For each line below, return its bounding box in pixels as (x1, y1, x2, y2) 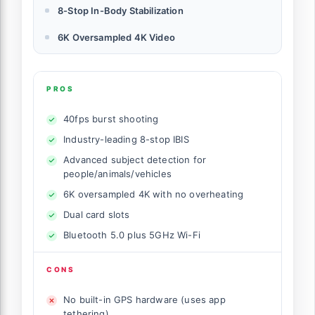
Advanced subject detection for (63, 154, 207, 166)
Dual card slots (63, 209, 130, 221)
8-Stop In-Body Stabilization (58, 5, 184, 17)
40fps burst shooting (63, 113, 159, 125)
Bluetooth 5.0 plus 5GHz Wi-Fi (63, 229, 200, 241)
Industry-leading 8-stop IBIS (63, 134, 189, 146)
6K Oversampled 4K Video (58, 32, 175, 44)
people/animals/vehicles (63, 168, 172, 180)
